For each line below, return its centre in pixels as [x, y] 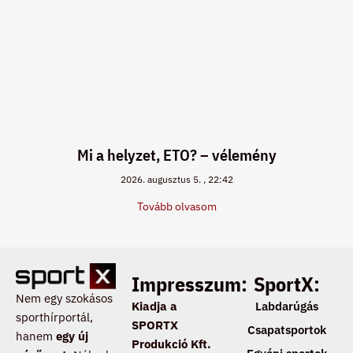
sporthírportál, [54, 318]
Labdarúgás [287, 306]
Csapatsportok [287, 329]
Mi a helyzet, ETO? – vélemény [176, 154]
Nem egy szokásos [64, 299]
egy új [72, 336]
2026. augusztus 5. [162, 179]
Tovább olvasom [176, 206]
